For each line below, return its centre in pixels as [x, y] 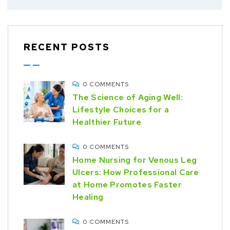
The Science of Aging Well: [128, 98]
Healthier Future [107, 122]
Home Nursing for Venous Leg [135, 160]
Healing [88, 197]
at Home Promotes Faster [127, 185]
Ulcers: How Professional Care [136, 172]
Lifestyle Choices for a [121, 110]
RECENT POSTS [67, 47]
